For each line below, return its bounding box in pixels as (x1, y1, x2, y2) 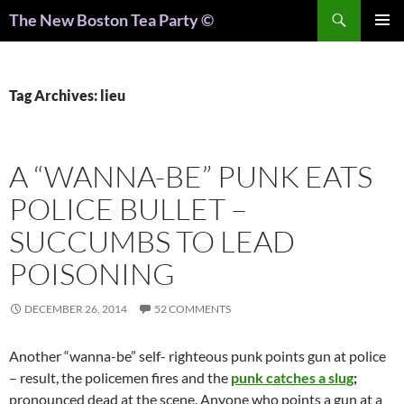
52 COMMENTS (154, 302, 231, 317)
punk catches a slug (231, 369, 353, 387)
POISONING (9, 255, 175, 293)
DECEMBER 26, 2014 (24, 302, 127, 317)
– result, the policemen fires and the (9, 369, 231, 387)
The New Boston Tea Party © (9, 10, 214, 31)
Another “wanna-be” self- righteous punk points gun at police (9, 347, 386, 365)
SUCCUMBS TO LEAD (9, 223, 295, 261)
